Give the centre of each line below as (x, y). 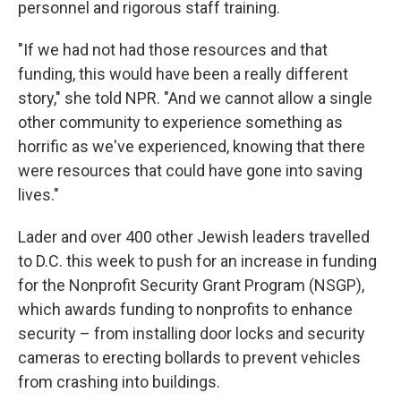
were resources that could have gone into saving (190, 171)
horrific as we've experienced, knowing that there (192, 146)
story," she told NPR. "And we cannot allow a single (195, 98)
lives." (38, 195)
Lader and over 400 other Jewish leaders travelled (194, 237)
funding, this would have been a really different (183, 74)
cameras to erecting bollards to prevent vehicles (189, 358)
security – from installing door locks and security (192, 333)
